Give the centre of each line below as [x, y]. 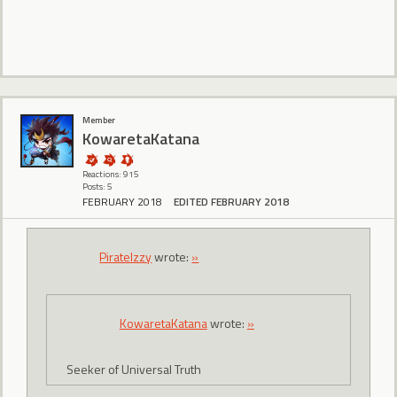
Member [99, 121]
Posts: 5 [97, 187]
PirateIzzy [126, 256]
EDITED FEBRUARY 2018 [231, 202]
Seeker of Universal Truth [133, 370]
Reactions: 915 [111, 175]
